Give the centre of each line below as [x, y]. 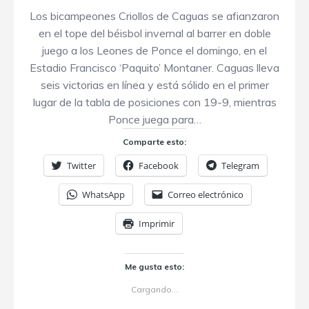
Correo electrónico [206, 195]
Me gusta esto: [154, 267]
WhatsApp [103, 195]
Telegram [240, 166]
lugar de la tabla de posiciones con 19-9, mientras [154, 102]
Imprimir [157, 223]
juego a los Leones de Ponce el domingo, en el [154, 50]
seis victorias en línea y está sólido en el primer [154, 85]
